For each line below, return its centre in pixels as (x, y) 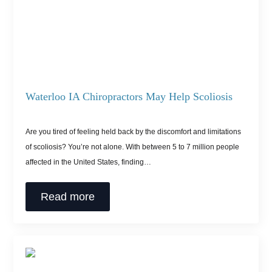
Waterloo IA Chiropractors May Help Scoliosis (129, 97)
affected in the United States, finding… (89, 162)
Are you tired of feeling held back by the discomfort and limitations (134, 132)
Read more (68, 197)
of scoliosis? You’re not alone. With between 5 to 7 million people (133, 147)
